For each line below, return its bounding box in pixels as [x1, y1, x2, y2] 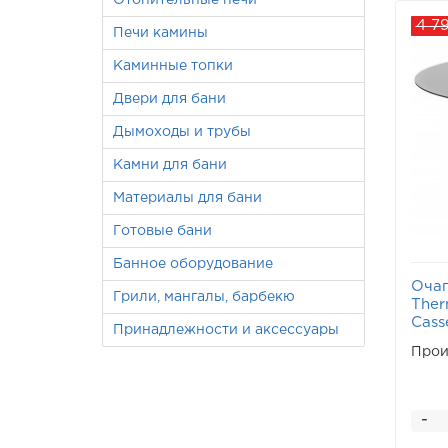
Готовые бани [113, 225, 212, 237]
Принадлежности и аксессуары [113, 324, 339, 336]
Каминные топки [113, 60, 233, 72]
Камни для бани [113, 159, 227, 171]
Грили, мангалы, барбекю [113, 291, 295, 303]
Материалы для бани [113, 192, 262, 204]
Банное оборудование [113, 258, 273, 270]
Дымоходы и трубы [113, 126, 251, 138]
